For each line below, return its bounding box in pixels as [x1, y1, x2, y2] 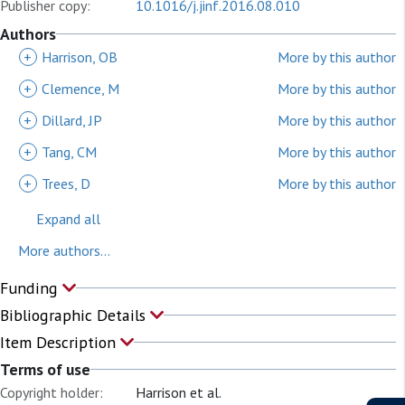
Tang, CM [42, 142, 97, 161]
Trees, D [42, 174, 90, 193]
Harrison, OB [42, 47, 118, 66]
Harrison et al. [136, 382, 221, 401]
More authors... [18, 240, 110, 259]
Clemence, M [42, 79, 119, 98]
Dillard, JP [42, 110, 102, 129]
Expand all [36, 209, 100, 228]
